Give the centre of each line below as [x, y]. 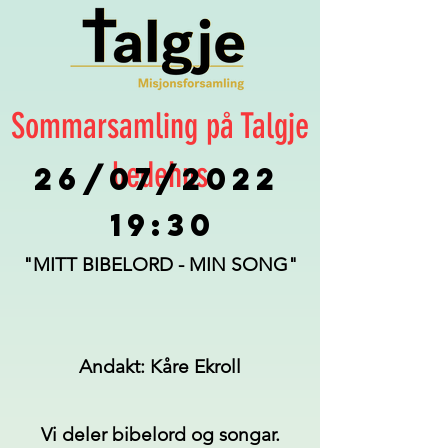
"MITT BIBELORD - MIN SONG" [160, 264]
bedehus [160, 175]
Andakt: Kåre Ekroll [160, 366]
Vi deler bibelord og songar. [160, 434]
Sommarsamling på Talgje [160, 126]
